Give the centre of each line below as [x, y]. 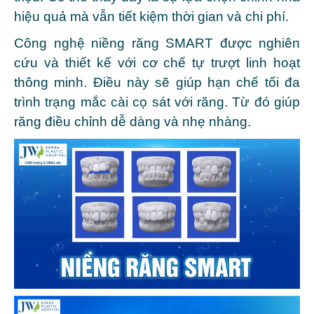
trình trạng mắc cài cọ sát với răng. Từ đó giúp [157, 102]
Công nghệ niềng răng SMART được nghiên [157, 43]
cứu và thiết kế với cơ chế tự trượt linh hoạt [157, 63]
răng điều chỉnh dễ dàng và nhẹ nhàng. [134, 122]
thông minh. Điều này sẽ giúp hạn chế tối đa [157, 83]
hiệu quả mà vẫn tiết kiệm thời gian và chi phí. [153, 17]
